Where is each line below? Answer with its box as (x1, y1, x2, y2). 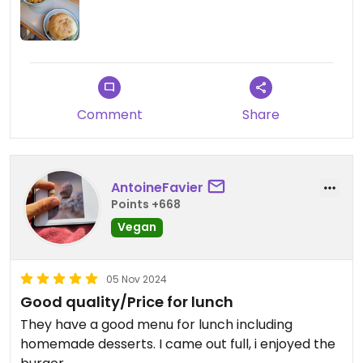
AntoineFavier (111, 177, 203, 197)
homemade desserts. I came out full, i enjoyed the (20, 335, 335, 354)
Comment (76, 105, 143, 125)
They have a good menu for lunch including (20, 315, 293, 335)
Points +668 (111, 195, 181, 212)
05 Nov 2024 (106, 272, 167, 287)
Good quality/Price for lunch (20, 292, 233, 313)
